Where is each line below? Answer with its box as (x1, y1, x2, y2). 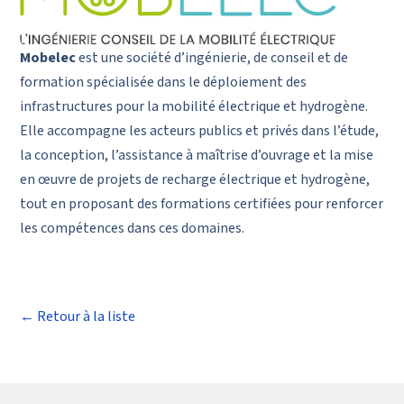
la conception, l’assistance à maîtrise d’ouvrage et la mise (20, 146, 374, 166)
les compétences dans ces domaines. (20, 219, 245, 239)
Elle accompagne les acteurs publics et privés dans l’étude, (20, 122, 380, 142)
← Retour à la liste (20, 308, 136, 327)
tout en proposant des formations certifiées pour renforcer (20, 195, 384, 215)
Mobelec (20, 49, 77, 69)
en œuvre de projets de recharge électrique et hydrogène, (20, 170, 371, 190)
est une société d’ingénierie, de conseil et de (76, 49, 349, 69)
